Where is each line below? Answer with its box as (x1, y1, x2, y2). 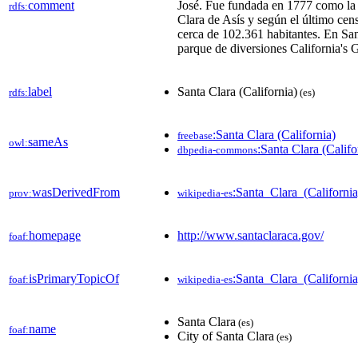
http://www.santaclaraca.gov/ (177, 228, 324, 242)
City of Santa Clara (177, 328, 274, 343)
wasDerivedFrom (32, 185, 120, 199)
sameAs (28, 134, 68, 149)
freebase (177, 129, 213, 141)
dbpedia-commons (177, 143, 257, 156)
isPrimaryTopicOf (29, 271, 119, 285)
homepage (29, 228, 81, 242)
